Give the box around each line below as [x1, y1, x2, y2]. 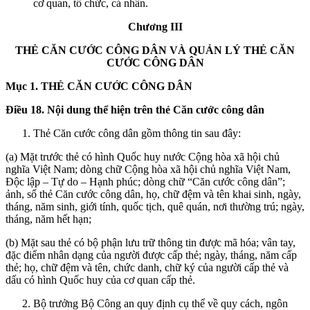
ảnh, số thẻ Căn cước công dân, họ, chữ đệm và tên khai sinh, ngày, [6, 188, 301, 200]
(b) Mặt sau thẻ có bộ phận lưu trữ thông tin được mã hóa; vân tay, [6, 236, 295, 248]
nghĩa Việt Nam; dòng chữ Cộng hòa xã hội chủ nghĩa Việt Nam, [6, 163, 291, 175]
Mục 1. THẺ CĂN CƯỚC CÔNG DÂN [6, 80, 192, 92]
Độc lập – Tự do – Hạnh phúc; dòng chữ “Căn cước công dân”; [6, 175, 285, 188]
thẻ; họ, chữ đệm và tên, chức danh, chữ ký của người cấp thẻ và [6, 261, 289, 273]
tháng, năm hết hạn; [6, 212, 91, 225]
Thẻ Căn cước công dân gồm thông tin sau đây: [33, 127, 241, 139]
